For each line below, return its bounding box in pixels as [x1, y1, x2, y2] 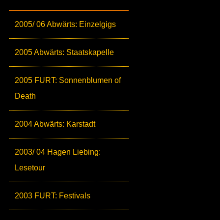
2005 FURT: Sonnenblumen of [15, 76, 121, 85]
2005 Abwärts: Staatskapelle [15, 48, 114, 57]
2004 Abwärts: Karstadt [15, 120, 95, 129]
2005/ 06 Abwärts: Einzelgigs [15, 20, 116, 29]
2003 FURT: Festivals [15, 192, 90, 200]
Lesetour [15, 164, 45, 172]
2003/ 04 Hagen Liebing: [15, 148, 101, 157]
